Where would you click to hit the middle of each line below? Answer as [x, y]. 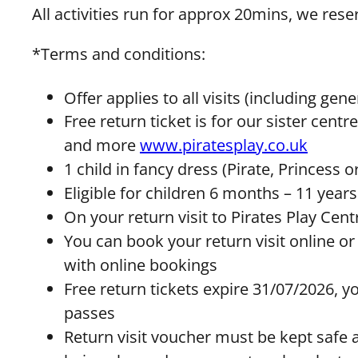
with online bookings [141, 265]
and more [102, 145]
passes [91, 313]
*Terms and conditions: [121, 54]
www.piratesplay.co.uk [224, 145]
